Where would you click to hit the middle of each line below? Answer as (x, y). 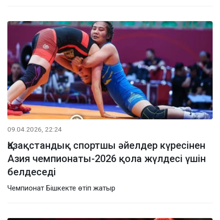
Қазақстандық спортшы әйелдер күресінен (106, 145)
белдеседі (32, 172)
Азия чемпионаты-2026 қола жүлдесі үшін (107, 158)
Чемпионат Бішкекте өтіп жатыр (61, 188)
